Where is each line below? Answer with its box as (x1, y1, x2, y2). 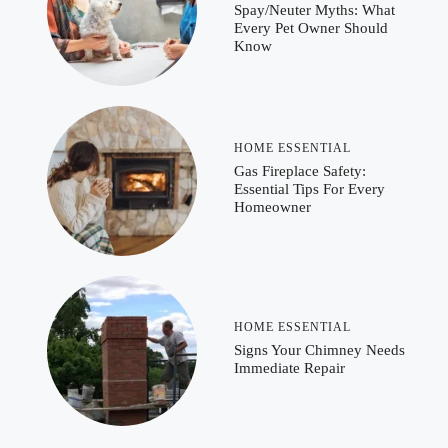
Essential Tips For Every (234, 180, 385, 197)
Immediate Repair (234, 359, 345, 376)
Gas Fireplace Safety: (234, 162, 366, 179)
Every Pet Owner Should (234, 19, 388, 36)
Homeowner (234, 198, 311, 215)
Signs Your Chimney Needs (234, 341, 405, 358)
